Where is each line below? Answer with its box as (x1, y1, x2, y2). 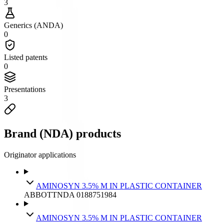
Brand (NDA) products (4, 126, 121, 140)
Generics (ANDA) (4, 20, 63, 29)
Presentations (4, 84, 45, 93)
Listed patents (4, 52, 47, 61)
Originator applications (4, 150, 76, 159)
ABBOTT (24, 190, 57, 199)
